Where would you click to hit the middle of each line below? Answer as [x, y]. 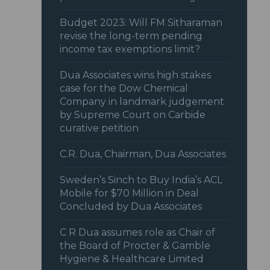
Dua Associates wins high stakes [136, 75]
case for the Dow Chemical [124, 89]
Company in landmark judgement [142, 102]
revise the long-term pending [131, 36]
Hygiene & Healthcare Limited [132, 259]
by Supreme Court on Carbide [133, 115]
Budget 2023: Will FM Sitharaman [141, 23]
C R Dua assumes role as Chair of [138, 233]
